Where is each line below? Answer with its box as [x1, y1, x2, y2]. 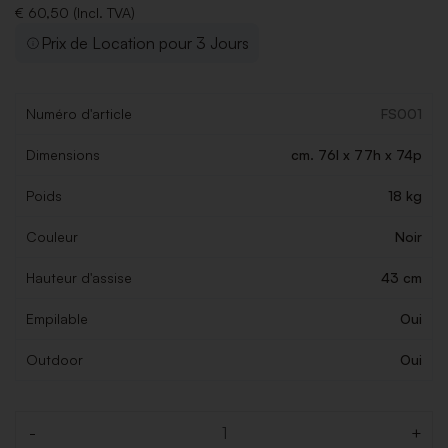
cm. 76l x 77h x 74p [291, 146, 422, 164]
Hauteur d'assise [26, 269, 132, 287]
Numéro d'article [26, 105, 132, 123]
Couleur [26, 228, 78, 246]
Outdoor [26, 351, 83, 369]
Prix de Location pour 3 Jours [41, 33, 249, 54]
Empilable [26, 310, 88, 328]
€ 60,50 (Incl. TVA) [15, 4, 135, 22]
